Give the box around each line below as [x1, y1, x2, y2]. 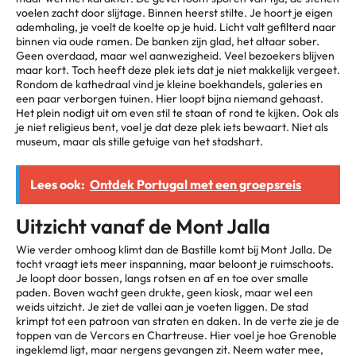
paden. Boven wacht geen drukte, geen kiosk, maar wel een [16, 285, 313, 300]
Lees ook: [30, 176, 85, 193]
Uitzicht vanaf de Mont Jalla [16, 214, 270, 240]
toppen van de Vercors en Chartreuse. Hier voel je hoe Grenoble [16, 328, 337, 343]
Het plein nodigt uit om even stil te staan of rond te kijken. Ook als [16, 106, 339, 121]
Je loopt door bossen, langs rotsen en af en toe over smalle [16, 271, 308, 286]
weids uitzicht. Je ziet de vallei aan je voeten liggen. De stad [16, 300, 308, 315]
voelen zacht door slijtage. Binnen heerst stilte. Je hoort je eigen [16, 6, 333, 21]
